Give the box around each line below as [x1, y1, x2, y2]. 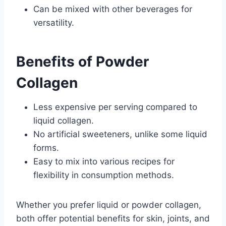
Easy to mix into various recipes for [33, 156, 175, 167]
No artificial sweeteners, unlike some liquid [33, 129, 207, 140]
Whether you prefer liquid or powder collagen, [16, 200, 201, 210]
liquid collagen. [33, 116, 94, 126]
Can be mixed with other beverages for [33, 4, 192, 15]
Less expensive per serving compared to [33, 102, 197, 112]
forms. [33, 143, 59, 153]
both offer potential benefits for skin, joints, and [16, 213, 210, 224]
